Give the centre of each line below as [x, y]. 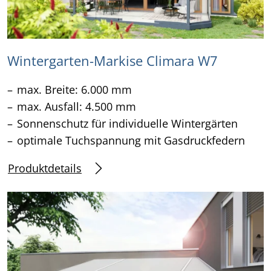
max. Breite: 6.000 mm [74, 90]
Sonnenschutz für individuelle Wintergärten [127, 124]
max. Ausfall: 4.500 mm [77, 107]
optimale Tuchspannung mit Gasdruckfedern [131, 141]
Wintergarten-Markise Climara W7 [113, 61]
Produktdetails [45, 168]
